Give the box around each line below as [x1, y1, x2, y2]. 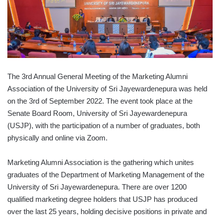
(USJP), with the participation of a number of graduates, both [7, 121, 200, 130]
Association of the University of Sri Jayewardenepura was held [7, 84, 207, 93]
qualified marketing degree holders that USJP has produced [7, 195, 197, 204]
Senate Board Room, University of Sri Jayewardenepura [7, 109, 187, 118]
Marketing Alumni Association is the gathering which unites [7, 158, 194, 167]
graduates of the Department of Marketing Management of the [7, 170, 204, 179]
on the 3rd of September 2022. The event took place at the [7, 97, 192, 106]
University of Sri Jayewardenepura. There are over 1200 [7, 183, 187, 192]
